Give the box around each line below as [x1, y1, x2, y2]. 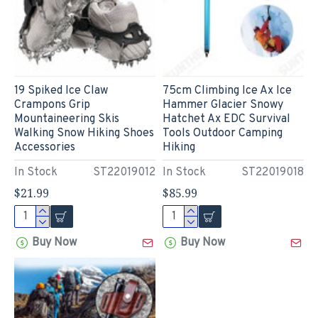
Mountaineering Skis [14, 111, 119, 126]
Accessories [14, 140, 75, 155]
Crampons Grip [14, 97, 90, 112]
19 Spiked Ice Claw [14, 83, 108, 98]
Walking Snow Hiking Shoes [14, 126, 154, 141]
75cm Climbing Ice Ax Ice [162, 83, 292, 98]
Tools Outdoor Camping [162, 126, 283, 141]
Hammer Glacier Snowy [162, 97, 283, 112]
